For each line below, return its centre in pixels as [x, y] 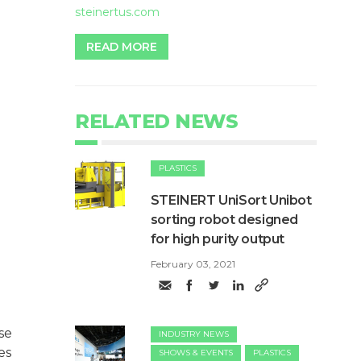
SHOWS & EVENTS [195, 353]
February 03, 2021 [193, 264]
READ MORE [122, 47]
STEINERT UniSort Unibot [231, 201]
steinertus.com [117, 12]
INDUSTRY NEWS [193, 334]
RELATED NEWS [156, 122]
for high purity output [218, 239]
